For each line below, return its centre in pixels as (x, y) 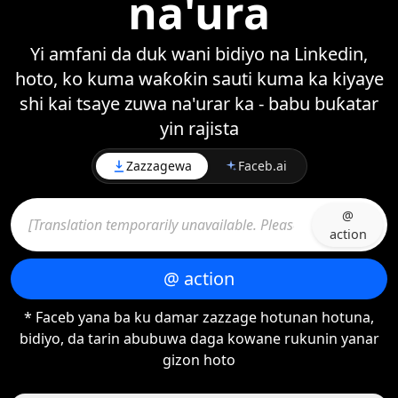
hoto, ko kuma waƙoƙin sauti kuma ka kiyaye (199, 79)
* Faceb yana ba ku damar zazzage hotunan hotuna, (199, 317)
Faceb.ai (262, 166)
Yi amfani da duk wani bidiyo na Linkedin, (199, 54)
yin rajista (199, 128)
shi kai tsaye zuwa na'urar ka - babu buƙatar (199, 103)
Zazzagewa (159, 166)
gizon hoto (199, 360)
